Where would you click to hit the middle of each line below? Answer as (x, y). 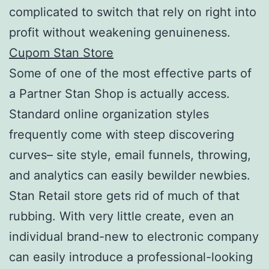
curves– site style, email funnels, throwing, (130, 155)
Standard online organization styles (109, 114)
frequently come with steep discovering (122, 134)
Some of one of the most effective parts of (130, 73)
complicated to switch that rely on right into (133, 12)
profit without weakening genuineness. (120, 32)
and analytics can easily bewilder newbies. (130, 175)
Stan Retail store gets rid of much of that (124, 195)
